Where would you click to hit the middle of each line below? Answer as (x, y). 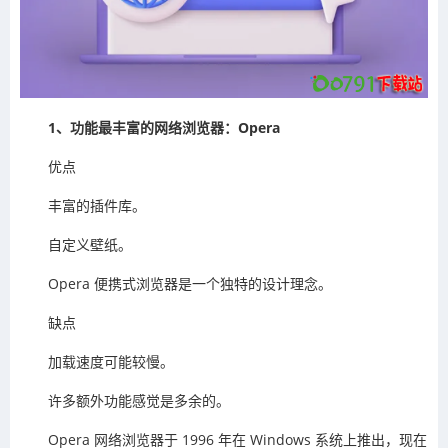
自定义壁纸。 (90, 245)
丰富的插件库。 (97, 206)
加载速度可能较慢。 (111, 362)
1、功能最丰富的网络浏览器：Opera (164, 128)
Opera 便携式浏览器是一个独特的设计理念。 (190, 284)
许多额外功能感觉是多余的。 (139, 401)
